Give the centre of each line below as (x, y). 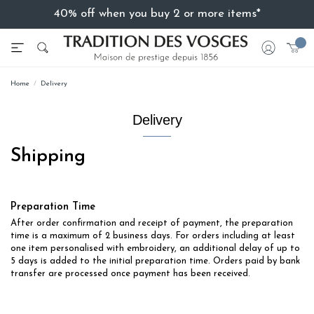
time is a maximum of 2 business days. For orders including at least (153, 236)
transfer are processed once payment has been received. (130, 274)
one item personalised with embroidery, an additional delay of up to (155, 249)
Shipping (48, 156)
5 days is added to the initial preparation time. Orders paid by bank (155, 261)
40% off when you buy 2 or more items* (157, 14)
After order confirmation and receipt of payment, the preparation (152, 224)
